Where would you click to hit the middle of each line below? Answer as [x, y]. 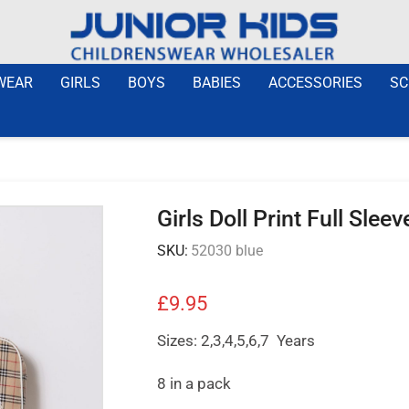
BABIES [217, 82]
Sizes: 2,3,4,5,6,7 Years [236, 340]
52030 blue [226, 250]
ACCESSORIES [315, 82]
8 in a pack [194, 383]
